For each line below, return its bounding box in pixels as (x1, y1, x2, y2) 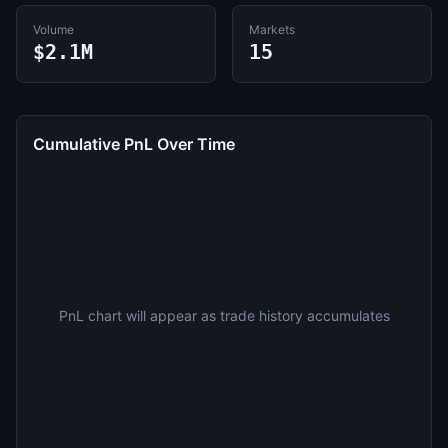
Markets (249, 22, 295, 37)
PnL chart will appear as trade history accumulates (58, 307, 390, 324)
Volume (33, 22, 74, 37)
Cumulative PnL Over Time (33, 134, 235, 154)
